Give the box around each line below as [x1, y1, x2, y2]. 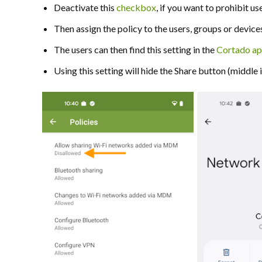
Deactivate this [54, 1, 116, 13]
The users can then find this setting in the [54, 43, 216, 55]
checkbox [116, 1, 156, 13]
